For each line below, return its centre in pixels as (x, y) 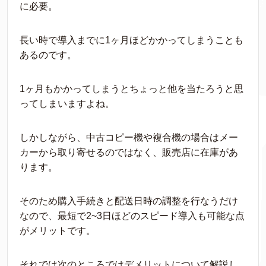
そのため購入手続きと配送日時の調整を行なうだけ (129, 201)
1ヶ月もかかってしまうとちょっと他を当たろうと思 (132, 89)
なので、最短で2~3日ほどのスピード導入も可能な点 (132, 216)
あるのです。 (48, 55)
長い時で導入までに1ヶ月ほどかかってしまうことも (132, 40)
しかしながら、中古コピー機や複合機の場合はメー (129, 137)
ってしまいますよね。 (67, 104)
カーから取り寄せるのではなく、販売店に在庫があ (129, 152)
